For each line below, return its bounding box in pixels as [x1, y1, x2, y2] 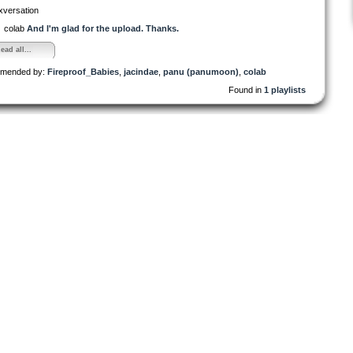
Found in [228, 84, 264, 95]
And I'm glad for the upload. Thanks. [26, 23, 179, 33]
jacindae [123, 66, 158, 76]
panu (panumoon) [162, 66, 239, 76]
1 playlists [263, 84, 306, 95]
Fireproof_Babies [46, 66, 119, 76]
